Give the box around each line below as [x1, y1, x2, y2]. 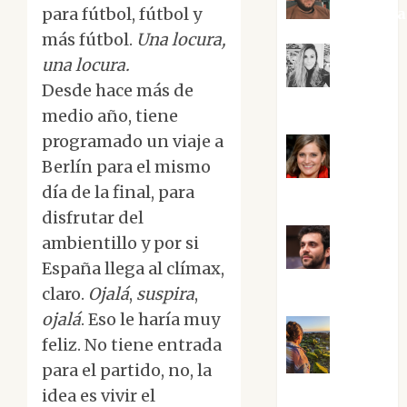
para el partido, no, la [42, 360, 212, 382]
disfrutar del [42, 207, 144, 229]
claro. [42, 283, 88, 305]
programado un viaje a [42, 131, 223, 153]
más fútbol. [42, 29, 136, 51]
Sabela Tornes [286, 276, 397, 295]
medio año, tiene [42, 105, 178, 127]
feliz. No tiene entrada [42, 334, 222, 356]
